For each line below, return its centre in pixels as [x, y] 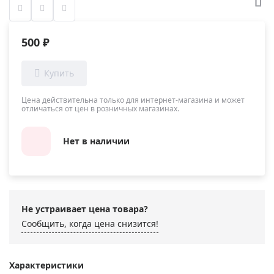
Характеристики [46, 265]
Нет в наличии [96, 141]
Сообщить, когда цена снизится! [90, 223]
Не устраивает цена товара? [85, 209]
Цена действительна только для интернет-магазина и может [133, 100]
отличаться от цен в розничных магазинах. [100, 108]
